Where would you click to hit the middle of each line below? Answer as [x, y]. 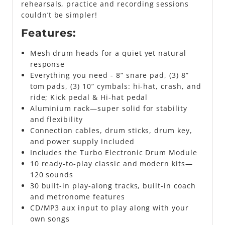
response [47, 64]
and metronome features [77, 196]
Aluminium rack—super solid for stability [109, 108]
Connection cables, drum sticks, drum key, [111, 130]
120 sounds [52, 174]
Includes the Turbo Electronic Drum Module [114, 152]
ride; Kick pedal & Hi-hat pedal [89, 97]
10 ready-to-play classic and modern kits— [111, 163]
